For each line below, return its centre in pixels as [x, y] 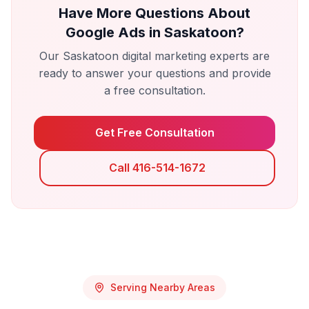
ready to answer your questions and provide [154, 73]
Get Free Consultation [154, 132]
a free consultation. [154, 90]
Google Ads [105, 32]
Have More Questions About [154, 13]
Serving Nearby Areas [163, 287]
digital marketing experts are [194, 56]
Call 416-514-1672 [157, 168]
